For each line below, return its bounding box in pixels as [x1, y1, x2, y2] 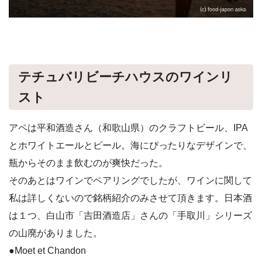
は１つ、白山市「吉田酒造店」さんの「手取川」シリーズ [9, 210, 252, 220]
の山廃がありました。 [9, 227, 102, 238]
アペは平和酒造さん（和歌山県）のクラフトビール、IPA [9, 122, 248, 133]
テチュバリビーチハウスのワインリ [18, 69, 233, 84]
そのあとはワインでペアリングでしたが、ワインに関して [9, 175, 252, 185]
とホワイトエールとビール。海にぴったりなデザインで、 [9, 140, 252, 150]
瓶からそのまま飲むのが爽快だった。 [9, 157, 168, 168]
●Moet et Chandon [9, 245, 86, 256]
